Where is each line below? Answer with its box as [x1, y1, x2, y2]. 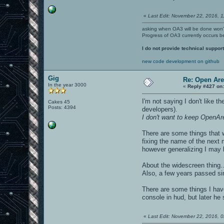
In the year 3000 [48, 81, 87, 87]
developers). [142, 105, 178, 113]
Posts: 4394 [48, 104, 76, 110]
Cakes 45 [48, 98, 70, 104]
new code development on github [142, 58, 220, 64]
